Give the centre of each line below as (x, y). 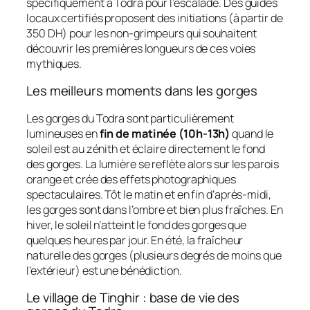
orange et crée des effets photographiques (131, 179)
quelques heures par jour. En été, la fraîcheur (135, 240)
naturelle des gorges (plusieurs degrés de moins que (154, 255)
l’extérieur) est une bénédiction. (104, 270)
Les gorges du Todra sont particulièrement (130, 118)
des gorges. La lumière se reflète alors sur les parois (153, 164)
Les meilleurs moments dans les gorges (142, 91)
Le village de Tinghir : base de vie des (133, 298)
